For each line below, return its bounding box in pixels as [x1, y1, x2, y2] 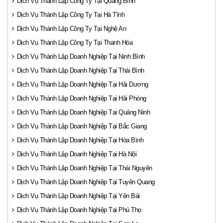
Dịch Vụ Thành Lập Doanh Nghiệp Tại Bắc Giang [16, 122, 147, 130]
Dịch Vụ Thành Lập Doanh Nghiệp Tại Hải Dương [16, 81, 148, 88]
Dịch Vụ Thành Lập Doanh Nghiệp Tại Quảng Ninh [16, 109, 150, 116]
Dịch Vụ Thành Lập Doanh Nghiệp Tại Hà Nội [16, 150, 136, 158]
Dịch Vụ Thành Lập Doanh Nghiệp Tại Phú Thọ [16, 206, 141, 214]
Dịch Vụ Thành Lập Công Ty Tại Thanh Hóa [16, 39, 132, 46]
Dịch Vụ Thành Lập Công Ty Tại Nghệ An [16, 25, 126, 32]
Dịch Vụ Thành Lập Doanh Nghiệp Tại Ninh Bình [16, 53, 145, 60]
